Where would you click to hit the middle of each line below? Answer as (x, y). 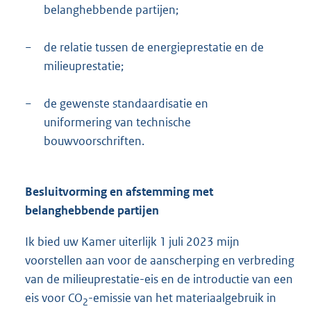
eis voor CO (54, 298)
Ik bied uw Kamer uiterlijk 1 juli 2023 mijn (132, 242)
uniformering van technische (117, 123)
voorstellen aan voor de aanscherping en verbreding (160, 261)
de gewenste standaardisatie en (126, 104)
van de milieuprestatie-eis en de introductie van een (159, 279)
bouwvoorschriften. (94, 141)
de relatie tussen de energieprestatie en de (154, 48)
